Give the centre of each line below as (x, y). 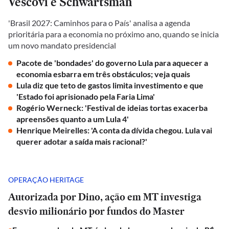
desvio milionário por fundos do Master (97, 211)
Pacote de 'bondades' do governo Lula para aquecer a (112, 63)
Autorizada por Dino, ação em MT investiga (105, 197)
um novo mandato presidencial (62, 45)
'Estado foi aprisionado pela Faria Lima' (86, 96)
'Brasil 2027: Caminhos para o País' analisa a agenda (99, 23)
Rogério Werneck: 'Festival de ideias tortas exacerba (112, 108)
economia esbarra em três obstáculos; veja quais (103, 74)
